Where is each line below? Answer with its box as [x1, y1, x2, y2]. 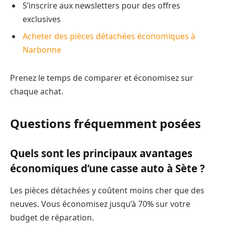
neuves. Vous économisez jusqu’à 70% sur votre [10, 198, 190, 209]
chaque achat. [10, 85, 63, 97]
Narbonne [23, 44, 61, 55]
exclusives [23, 13, 61, 25]
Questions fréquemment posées [10, 115, 201, 132]
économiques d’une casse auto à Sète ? [10, 161, 205, 176]
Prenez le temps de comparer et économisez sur [10, 72, 193, 83]
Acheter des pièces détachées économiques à [23, 30, 195, 42]
